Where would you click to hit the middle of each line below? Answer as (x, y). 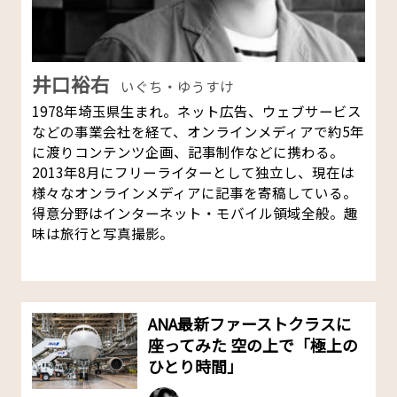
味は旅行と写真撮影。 (102, 234)
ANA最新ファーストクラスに (250, 323)
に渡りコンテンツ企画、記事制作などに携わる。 (187, 152)
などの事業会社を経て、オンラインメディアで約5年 (198, 132)
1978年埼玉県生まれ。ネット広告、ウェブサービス (196, 111)
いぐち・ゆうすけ (177, 86)
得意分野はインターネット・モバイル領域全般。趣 (195, 213)
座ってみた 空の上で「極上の (253, 344)
